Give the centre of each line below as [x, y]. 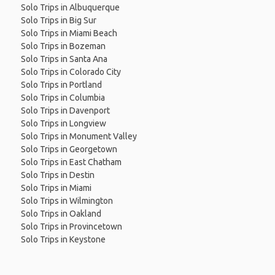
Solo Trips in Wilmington [67, 201]
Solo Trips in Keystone [63, 240]
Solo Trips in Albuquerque [70, 8]
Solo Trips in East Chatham [71, 162]
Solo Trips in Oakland [61, 214]
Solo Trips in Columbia [63, 98]
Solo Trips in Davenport [65, 111]
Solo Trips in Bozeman [63, 46]
